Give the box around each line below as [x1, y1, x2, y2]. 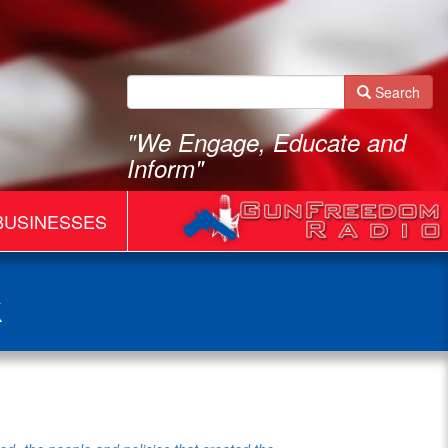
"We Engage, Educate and [127, 125, 406, 159]
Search [371, 82, 420, 102]
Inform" [127, 151, 204, 185]
